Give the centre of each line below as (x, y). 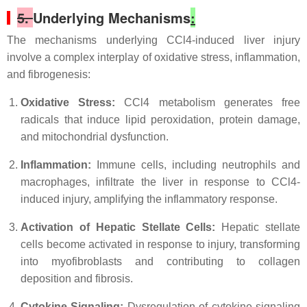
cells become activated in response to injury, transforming (160, 244)
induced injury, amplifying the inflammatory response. (149, 199)
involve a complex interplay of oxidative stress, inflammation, (153, 57)
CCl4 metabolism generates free (208, 102)
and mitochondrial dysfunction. (95, 137)
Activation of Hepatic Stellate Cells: (118, 227)
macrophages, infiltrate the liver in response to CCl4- (160, 182)
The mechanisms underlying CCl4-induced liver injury (153, 40)
